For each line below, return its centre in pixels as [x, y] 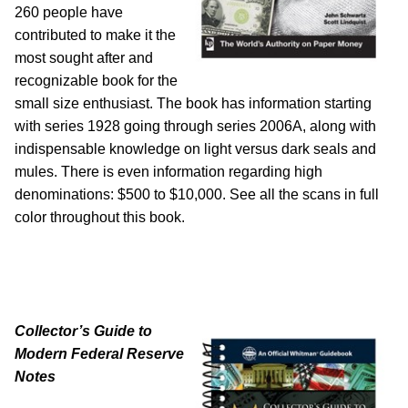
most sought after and [84, 58]
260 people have [69, 13]
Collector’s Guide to [83, 331]
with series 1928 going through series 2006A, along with [195, 127]
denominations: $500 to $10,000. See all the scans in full [197, 195]
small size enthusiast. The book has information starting [193, 104]
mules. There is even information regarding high [168, 172]
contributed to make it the [95, 36]
